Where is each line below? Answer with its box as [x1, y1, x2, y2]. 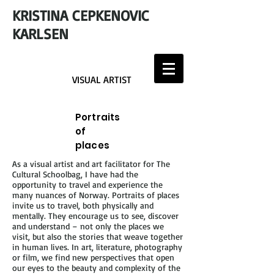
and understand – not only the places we [12, 221, 164, 231]
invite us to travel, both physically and [12, 200, 154, 210]
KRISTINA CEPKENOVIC [12, 6, 149, 24]
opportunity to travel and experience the [12, 179, 163, 190]
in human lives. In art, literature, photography [12, 242, 182, 252]
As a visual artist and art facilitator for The [12, 158, 170, 169]
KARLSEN [12, 24, 73, 43]
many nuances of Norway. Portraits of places [12, 190, 179, 200]
